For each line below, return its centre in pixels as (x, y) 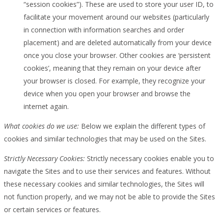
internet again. (46, 106)
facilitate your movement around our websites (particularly (116, 17)
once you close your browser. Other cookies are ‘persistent (117, 55)
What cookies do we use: (41, 126)
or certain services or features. (52, 209)
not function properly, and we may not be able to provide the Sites (110, 196)
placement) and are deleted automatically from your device (118, 42)
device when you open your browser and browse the (107, 93)
